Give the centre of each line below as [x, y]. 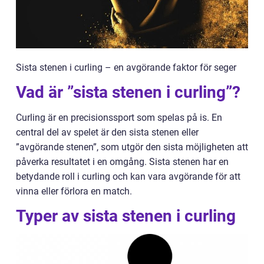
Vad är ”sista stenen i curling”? [128, 92]
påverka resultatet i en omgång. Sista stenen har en [122, 162]
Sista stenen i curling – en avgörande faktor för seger [126, 67]
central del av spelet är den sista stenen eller [107, 132]
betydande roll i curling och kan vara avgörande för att [128, 176]
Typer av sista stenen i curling [126, 216]
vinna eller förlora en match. [74, 191]
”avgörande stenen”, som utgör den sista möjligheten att [132, 147]
